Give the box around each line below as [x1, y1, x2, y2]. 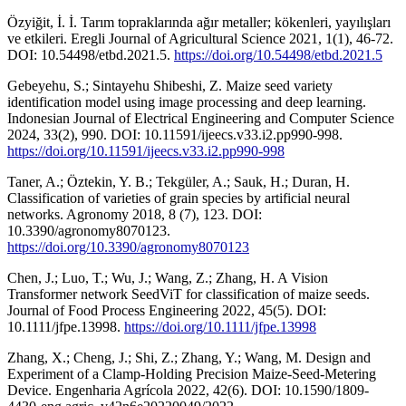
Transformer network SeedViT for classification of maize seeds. [7, 285, 370, 302]
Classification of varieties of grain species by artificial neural [7, 189, 350, 206]
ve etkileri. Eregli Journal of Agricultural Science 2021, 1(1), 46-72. [7, 30, 393, 46]
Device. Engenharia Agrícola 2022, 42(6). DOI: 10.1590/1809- [7, 382, 369, 398]
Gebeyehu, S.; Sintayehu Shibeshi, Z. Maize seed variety [7, 77, 333, 93]
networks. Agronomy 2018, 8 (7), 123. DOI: [7, 206, 262, 222]
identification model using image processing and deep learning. [7, 93, 366, 110]
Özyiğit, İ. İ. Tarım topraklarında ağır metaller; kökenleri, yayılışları [7, 14, 391, 30]
